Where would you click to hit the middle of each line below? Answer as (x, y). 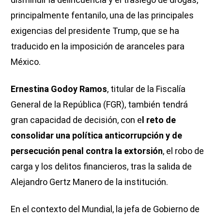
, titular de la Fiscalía (147, 89)
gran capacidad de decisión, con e (77, 120)
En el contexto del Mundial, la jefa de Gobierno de (105, 209)
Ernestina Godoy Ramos (59, 89)
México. (26, 62)
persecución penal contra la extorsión (87, 151)
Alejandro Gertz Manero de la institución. (90, 182)
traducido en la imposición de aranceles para (98, 46)
